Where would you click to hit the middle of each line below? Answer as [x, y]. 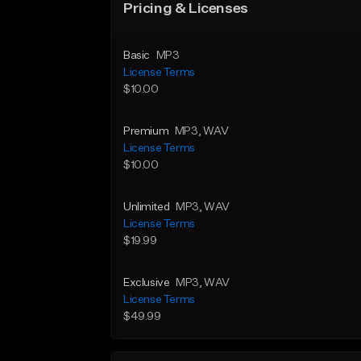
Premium [146, 131]
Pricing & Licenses [186, 9]
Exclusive [147, 283]
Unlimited [147, 207]
